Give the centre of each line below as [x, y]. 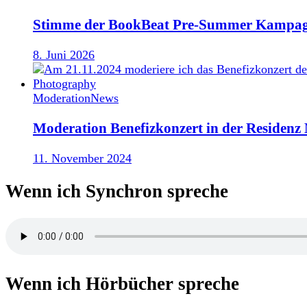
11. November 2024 [82, 158]
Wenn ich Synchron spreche [117, 192]
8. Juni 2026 [64, 54]
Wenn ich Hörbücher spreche [122, 283]
